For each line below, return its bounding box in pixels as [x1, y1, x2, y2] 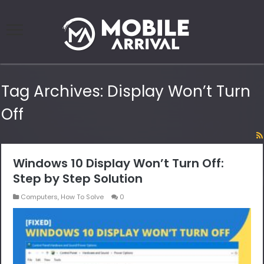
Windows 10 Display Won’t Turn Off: [13, 155, 225, 172]
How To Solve [61, 192, 104, 202]
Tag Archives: [1, 81, 108, 103]
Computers [21, 192, 58, 202]
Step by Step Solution [13, 170, 143, 187]
